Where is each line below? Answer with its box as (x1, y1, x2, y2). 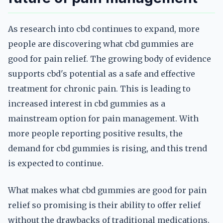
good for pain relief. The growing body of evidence (8, 54, 211, 64)
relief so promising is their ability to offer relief (8, 200, 201, 210)
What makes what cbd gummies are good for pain (8, 185, 207, 195)
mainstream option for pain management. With (8, 113, 199, 123)
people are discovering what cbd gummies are (8, 39, 194, 49)
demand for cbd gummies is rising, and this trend (8, 143, 207, 153)
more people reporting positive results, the (8, 128, 183, 138)
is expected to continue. (8, 158, 104, 168)
